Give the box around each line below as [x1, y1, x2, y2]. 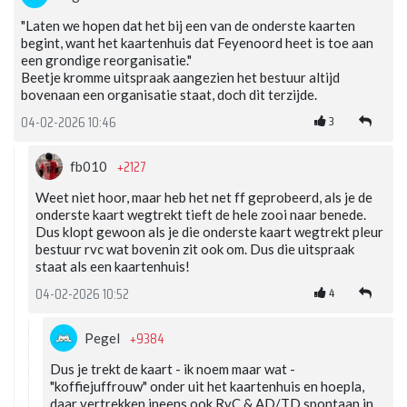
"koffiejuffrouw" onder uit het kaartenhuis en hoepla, [50, 378, 364, 395]
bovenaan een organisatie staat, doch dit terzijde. [21, 86, 317, 104]
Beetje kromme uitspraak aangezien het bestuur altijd [21, 69, 340, 86]
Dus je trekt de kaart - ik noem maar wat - [50, 361, 295, 378]
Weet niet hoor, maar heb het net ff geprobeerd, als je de [35, 189, 372, 206]
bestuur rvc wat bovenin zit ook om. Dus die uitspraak [35, 241, 354, 258]
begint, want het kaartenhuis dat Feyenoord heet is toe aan [21, 35, 373, 52]
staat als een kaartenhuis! [35, 258, 190, 275]
